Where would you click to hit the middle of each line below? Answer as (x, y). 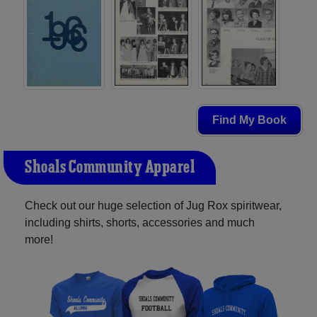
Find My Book (249, 120)
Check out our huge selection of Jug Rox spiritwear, (153, 206)
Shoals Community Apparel (110, 168)
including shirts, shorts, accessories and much (140, 223)
